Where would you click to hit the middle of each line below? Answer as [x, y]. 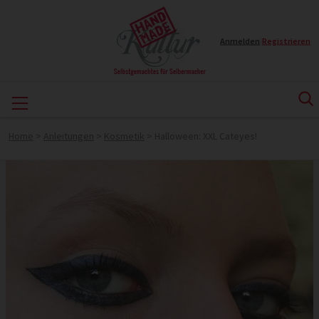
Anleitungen [69, 136]
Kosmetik [124, 136]
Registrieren [286, 41]
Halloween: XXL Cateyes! [206, 136]
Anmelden [240, 41]
